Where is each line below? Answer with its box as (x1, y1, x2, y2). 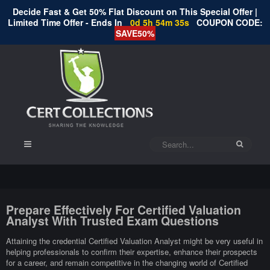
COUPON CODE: (196, 16, 263, 28)
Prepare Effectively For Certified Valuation (6, 201, 241, 219)
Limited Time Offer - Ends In (7, 16, 125, 28)
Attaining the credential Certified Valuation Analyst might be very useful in (6, 235, 263, 247)
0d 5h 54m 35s (130, 16, 192, 28)
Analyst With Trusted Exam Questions (6, 212, 219, 230)
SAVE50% (116, 27, 154, 39)
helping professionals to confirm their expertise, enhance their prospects (6, 246, 257, 258)
